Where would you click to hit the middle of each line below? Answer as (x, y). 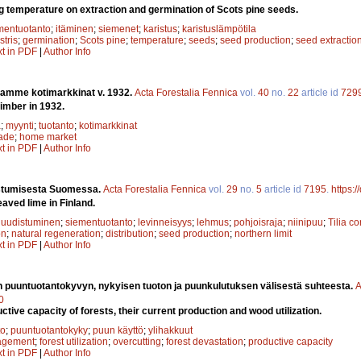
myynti (20, 126)
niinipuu (305, 223)
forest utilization (74, 342)
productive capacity (290, 342)
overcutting (137, 342)
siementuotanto (99, 223)
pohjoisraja (258, 223)
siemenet (118, 29)
